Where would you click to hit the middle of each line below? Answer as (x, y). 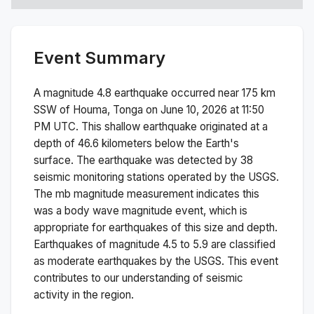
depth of (56, 143)
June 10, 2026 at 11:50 (212, 109)
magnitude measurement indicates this (165, 193)
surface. (54, 160)
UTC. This (77, 126)
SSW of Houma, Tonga (88, 109)
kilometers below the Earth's (169, 143)
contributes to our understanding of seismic (138, 278)
